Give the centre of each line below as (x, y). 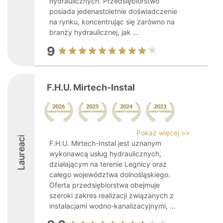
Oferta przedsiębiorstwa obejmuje (105, 185)
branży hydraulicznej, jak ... (94, 32)
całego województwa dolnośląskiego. (110, 174)
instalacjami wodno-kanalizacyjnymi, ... (112, 206)
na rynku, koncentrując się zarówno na (112, 22)
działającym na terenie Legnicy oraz (108, 164)
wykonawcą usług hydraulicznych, (105, 154)
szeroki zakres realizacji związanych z (111, 195)
